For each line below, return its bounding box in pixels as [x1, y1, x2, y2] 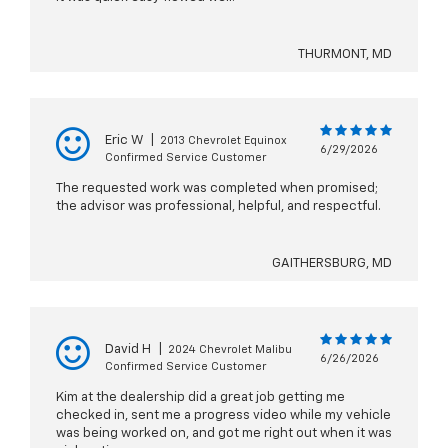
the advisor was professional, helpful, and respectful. [56, 200, 381, 214]
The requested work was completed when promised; [56, 182, 378, 196]
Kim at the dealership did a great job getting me [56, 391, 345, 405]
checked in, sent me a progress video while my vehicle [56, 409, 391, 423]
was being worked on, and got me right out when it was [56, 427, 392, 441]
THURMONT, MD [298, 48, 392, 62]
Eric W [105, 134, 143, 148]
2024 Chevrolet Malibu [168, 344, 292, 356]
